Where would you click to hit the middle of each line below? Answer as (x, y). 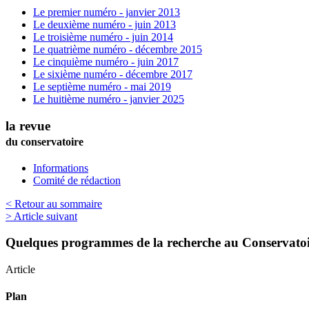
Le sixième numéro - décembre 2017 (113, 74)
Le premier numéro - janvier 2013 (107, 12)
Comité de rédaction (77, 180)
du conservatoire (44, 141)
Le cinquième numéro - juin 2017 (106, 62)
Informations (61, 168)
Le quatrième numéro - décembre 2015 (118, 50)
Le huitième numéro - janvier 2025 (109, 99)
